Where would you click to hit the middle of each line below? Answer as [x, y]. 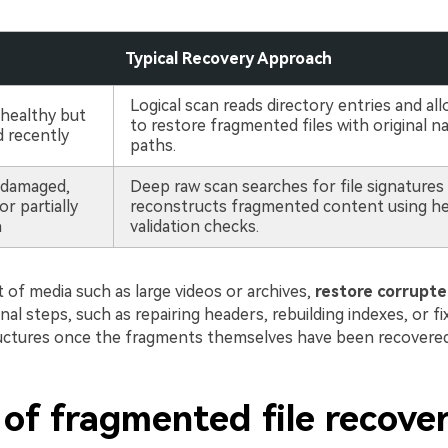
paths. [152, 145]
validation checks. [194, 226]
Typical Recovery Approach [228, 58]
